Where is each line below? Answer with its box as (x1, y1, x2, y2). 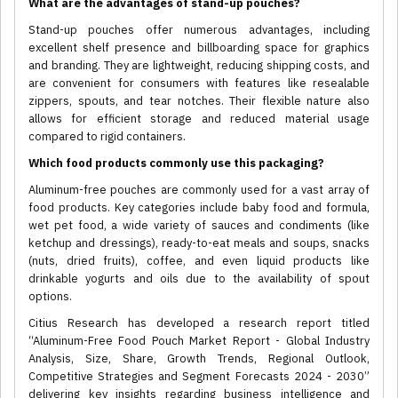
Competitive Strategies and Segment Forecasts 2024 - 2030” (28, 369, 370, 385)
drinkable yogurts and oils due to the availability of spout (28, 271, 370, 287)
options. (28, 289, 72, 305)
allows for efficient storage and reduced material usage (28, 111, 370, 127)
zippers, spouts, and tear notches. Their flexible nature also (28, 93, 370, 109)
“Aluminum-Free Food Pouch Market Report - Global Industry (28, 333, 370, 349)
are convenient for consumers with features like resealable (28, 76, 370, 92)
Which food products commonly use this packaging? (28, 155, 324, 171)
